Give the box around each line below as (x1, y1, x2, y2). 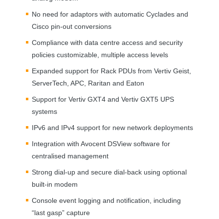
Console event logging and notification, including (32, 196, 181, 204)
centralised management (32, 152, 109, 160)
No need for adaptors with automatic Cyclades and (32, 10, 188, 18)
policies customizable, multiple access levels (32, 50, 168, 59)
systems (32, 107, 57, 115)
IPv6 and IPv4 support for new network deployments (32, 123, 193, 131)
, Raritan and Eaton (84, 79, 144, 87)
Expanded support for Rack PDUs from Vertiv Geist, (32, 66, 191, 75)
